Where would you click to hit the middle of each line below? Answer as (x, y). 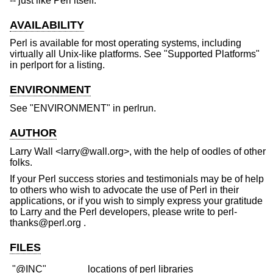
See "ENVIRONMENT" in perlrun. (83, 108)
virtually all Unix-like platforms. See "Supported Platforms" (135, 54)
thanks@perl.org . (48, 223)
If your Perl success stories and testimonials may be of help (137, 179)
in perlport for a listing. (57, 65)
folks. (21, 162)
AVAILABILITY (47, 25)
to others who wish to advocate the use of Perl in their (124, 190)
